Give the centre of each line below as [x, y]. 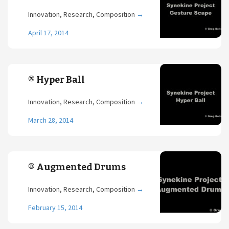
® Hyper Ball [56, 80]
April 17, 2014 [48, 33]
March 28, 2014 [51, 120]
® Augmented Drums [77, 167]
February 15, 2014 [55, 208]
